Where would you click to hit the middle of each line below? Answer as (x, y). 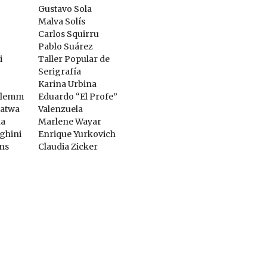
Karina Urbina (67, 84)
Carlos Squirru (68, 34)
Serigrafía (59, 72)
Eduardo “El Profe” (77, 97)
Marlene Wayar (69, 122)
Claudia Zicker (68, 147)
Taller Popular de (74, 59)
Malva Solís (61, 21)
